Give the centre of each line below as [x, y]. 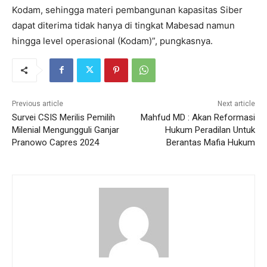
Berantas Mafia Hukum [210, 142]
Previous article [38, 103]
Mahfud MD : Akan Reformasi [198, 117]
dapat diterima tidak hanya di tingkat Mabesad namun [123, 25]
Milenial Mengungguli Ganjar [66, 130]
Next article [236, 103]
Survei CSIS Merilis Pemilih [63, 117]
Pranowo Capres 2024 [55, 142]
